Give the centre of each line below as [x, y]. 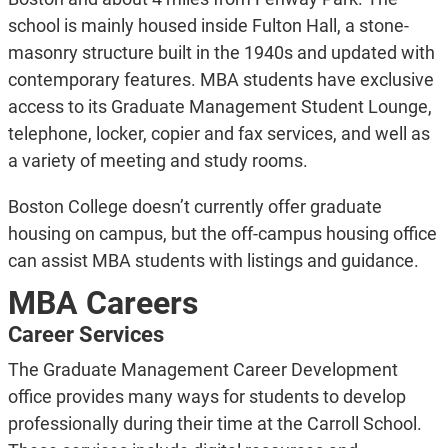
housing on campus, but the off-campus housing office [222, 234]
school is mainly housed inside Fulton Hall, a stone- [208, 26]
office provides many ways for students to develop [206, 397]
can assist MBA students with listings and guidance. [213, 261]
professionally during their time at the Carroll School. [214, 424]
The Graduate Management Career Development [202, 370]
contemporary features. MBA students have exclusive [220, 80]
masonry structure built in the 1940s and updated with [221, 53]
